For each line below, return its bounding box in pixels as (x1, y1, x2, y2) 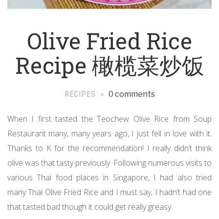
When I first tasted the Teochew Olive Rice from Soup (7, 113, 212, 124)
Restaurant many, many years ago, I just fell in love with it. (7, 128, 212, 139)
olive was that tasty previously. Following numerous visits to (7, 157, 212, 168)
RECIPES (64, 89, 96, 99)
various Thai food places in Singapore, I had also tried (7, 172, 212, 183)
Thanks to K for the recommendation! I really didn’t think (7, 142, 212, 153)
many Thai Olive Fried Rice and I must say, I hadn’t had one (7, 186, 212, 197)
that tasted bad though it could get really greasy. (7, 201, 173, 212)
